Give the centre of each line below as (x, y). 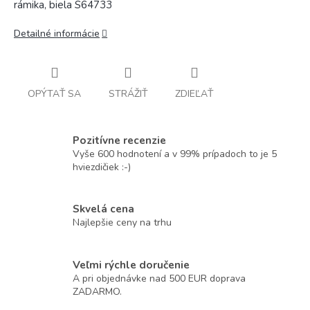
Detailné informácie (57, 34)
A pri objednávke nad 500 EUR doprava (159, 278)
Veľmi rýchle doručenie (131, 264)
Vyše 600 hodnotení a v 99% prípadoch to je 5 (175, 154)
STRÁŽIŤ (128, 93)
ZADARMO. (97, 291)
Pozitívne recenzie (119, 140)
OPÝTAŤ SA (54, 93)
